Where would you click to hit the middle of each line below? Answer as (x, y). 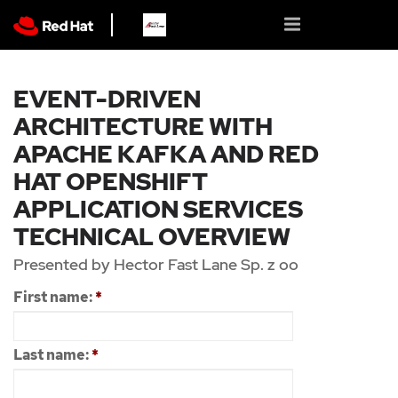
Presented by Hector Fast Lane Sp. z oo (156, 264)
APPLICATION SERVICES (158, 209)
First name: (54, 297)
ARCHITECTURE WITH (143, 127)
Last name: (52, 355)
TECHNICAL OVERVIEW (152, 237)
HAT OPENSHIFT (111, 182)
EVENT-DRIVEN (107, 99)
